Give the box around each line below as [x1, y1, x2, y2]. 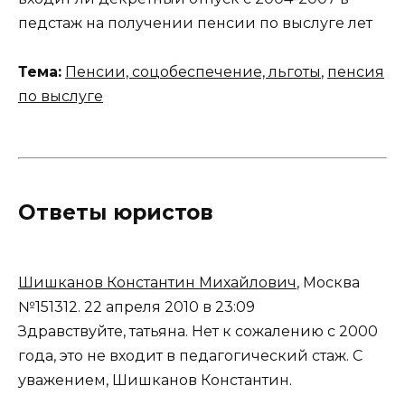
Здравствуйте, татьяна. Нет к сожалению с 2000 [18, 323, 378, 341]
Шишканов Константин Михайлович [18, 274, 297, 292]
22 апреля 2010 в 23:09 [84, 298, 255, 316]
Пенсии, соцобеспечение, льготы [65, 62, 321, 80]
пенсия [327, 62, 384, 80]
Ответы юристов [18, 200, 213, 226]
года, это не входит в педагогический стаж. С [18, 347, 363, 365]
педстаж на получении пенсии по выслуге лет [18, 14, 372, 32]
